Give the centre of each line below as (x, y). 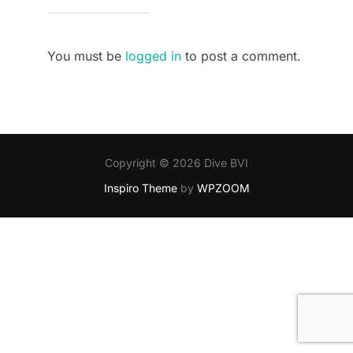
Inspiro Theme (140, 188)
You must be (86, 56)
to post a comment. (241, 56)
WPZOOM (223, 188)
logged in (153, 56)
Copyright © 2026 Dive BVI (176, 163)
